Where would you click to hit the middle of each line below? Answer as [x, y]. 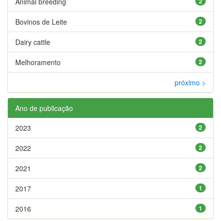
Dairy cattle [33, 42]
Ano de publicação [44, 108]
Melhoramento [38, 62]
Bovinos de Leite [41, 21]
